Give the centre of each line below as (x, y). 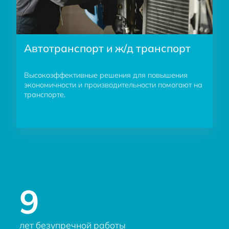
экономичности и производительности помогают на (113, 85)
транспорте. (45, 95)
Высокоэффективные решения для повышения (106, 75)
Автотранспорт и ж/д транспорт (108, 48)
